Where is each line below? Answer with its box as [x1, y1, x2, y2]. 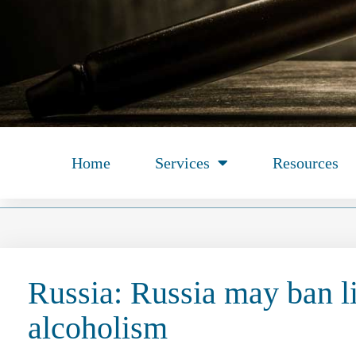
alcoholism [28, 310, 168, 346]
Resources [273, 154, 339, 172]
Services [155, 154, 210, 172]
